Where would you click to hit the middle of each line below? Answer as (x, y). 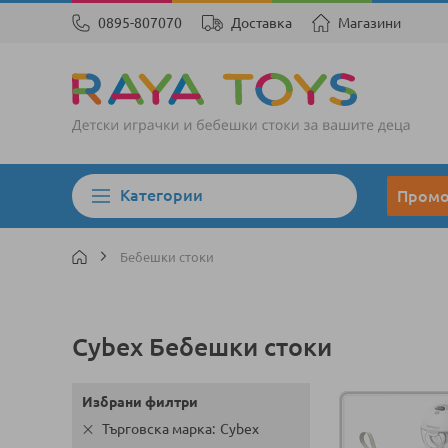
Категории (161, 195)
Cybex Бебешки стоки (202, 347)
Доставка (261, 23)
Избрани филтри (140, 402)
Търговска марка (157, 429)
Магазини (369, 23)
